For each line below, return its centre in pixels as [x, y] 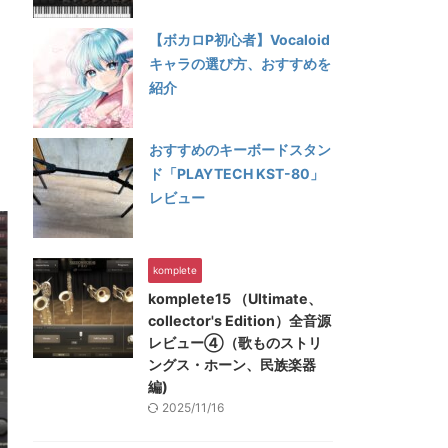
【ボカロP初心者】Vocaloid [239, 39]
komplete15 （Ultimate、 [235, 298]
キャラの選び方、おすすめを [240, 63]
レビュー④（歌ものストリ [235, 342]
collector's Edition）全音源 [239, 320]
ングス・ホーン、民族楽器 [232, 364]
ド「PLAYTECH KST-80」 [236, 173]
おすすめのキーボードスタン [240, 149]
